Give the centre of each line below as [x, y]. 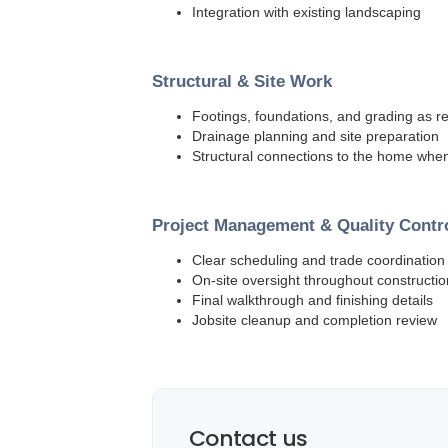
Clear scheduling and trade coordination [318, 260]
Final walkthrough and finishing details [312, 300]
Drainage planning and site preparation [315, 136]
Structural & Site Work [242, 82]
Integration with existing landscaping [306, 12]
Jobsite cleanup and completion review [314, 320]
